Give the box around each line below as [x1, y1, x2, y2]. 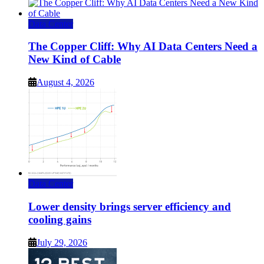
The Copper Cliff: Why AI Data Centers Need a [28, 40, 258, 53]
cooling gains [28, 213, 91, 226]
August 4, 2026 [37, 77, 94, 88]
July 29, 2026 [37, 237, 87, 247]
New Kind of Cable [28, 53, 121, 66]
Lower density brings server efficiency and [28, 200, 231, 213]
